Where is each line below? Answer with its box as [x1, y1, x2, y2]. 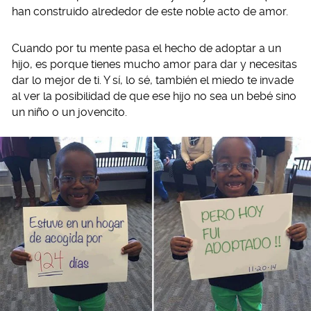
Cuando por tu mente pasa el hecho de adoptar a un [12, 42, 281, 55]
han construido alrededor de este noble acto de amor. [12, 5, 288, 18]
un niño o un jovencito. [12, 106, 127, 119]
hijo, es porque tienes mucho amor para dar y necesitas [12, 58, 297, 71]
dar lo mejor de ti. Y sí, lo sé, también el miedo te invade [12, 74, 294, 87]
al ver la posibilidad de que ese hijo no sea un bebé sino [12, 90, 296, 103]
